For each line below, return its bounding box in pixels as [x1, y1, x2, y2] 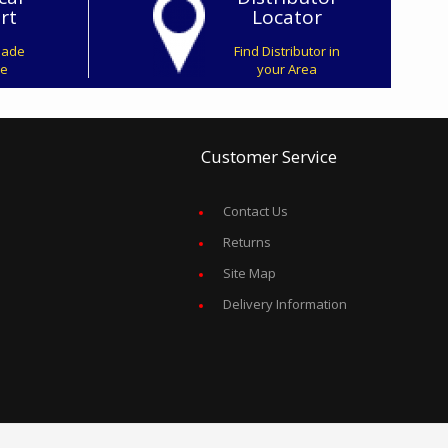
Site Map [222, 264, 276, 282]
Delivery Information [222, 295, 347, 313]
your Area [257, 60, 318, 78]
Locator [252, 4, 323, 30]
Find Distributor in [234, 42, 341, 60]
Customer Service [200, 145, 337, 168]
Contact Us [222, 202, 288, 220]
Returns [222, 233, 271, 251]
